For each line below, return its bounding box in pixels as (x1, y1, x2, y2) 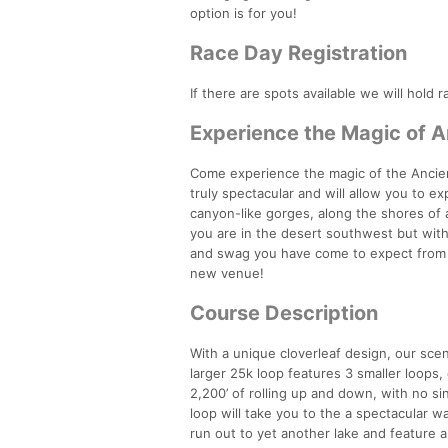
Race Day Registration (190, 40, 407, 65)
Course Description (190, 300, 378, 325)
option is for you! (190, 4, 297, 21)
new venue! (190, 264, 264, 281)
